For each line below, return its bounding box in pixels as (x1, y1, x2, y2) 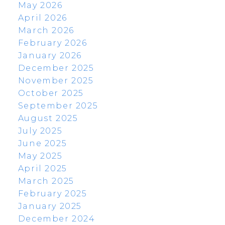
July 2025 (18, 126, 63, 136)
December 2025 (18, 63, 94, 73)
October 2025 (18, 88, 84, 98)
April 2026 (18, 13, 67, 23)
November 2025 (18, 76, 94, 86)
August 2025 (18, 114, 78, 124)
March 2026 (18, 26, 74, 36)
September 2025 (18, 101, 98, 111)
